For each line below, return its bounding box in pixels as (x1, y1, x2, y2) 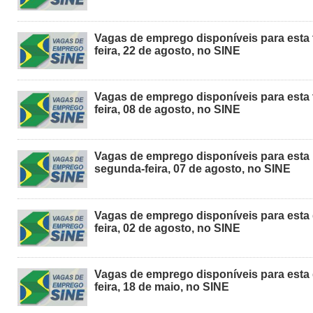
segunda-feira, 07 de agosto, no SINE (94, 162, 291, 175)
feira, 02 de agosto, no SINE (94, 221, 240, 234)
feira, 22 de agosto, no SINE (94, 44, 240, 57)
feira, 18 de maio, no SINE (94, 281, 229, 293)
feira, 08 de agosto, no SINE (94, 103, 240, 116)
